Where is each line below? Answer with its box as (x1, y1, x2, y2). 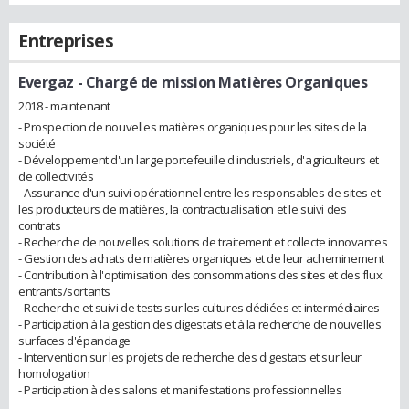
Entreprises (18, 29, 114, 53)
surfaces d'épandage (18, 331, 131, 349)
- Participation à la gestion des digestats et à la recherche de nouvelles (18, 315, 382, 332)
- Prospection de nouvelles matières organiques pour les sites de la (18, 118, 367, 135)
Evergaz (18, 72, 75, 92)
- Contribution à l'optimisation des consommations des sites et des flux (18, 266, 383, 283)
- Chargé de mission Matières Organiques (74, 72, 368, 92)
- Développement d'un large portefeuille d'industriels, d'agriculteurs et (18, 151, 379, 168)
